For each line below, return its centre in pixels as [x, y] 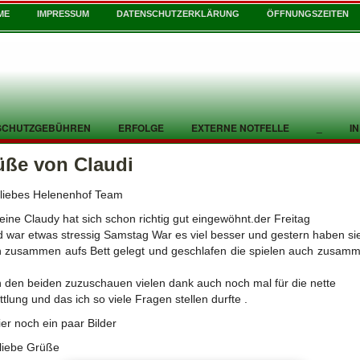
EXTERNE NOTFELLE [240, 128]
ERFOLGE [141, 128]
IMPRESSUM [63, 14]
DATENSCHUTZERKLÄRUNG [178, 14]
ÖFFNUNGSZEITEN [308, 14]
